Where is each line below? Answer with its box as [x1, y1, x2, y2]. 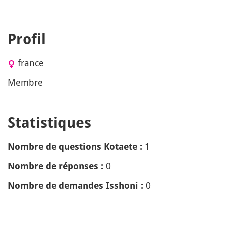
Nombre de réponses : [8, 161, 103, 171]
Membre [8, 76, 43, 88]
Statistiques [8, 114, 91, 131]
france [18, 57, 44, 69]
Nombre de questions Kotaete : [8, 141, 142, 152]
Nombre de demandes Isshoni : [8, 180, 143, 191]
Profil [8, 31, 46, 48]
